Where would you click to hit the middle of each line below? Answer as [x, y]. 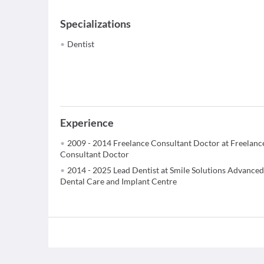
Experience [87, 123]
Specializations [95, 24]
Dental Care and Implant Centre [118, 181]
